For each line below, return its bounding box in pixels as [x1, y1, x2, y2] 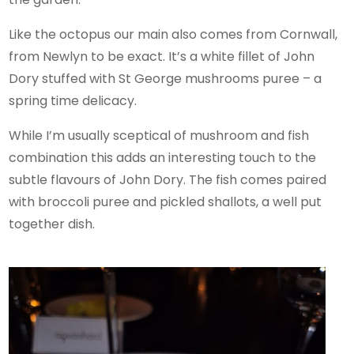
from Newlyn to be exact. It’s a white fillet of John [9, 47, 315, 66]
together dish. [9, 214, 96, 233]
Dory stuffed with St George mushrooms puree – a [9, 69, 322, 88]
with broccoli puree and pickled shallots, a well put [9, 192, 322, 211]
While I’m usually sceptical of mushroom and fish [9, 126, 310, 145]
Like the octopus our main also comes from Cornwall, [9, 24, 338, 43]
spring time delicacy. [9, 91, 137, 110]
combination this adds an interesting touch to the [9, 148, 317, 167]
